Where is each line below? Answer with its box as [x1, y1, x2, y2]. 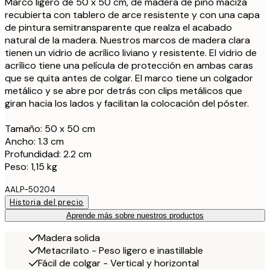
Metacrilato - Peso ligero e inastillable [38, 243, 203, 257]
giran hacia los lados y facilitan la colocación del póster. [5, 96, 249, 110]
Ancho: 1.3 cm [5, 134, 64, 148]
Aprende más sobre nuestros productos [66, 210, 204, 220]
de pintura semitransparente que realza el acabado [5, 20, 232, 34]
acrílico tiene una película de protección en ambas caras [5, 58, 253, 72]
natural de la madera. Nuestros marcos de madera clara [5, 33, 250, 46]
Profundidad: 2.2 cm [5, 147, 92, 160]
